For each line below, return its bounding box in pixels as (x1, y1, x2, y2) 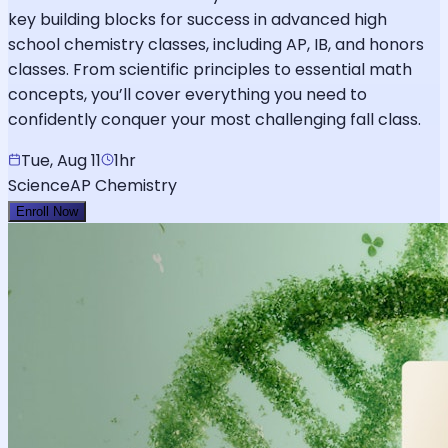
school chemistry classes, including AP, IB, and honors (8, 33, 424, 57)
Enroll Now (16, 204, 78, 220)
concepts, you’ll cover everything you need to (8, 83, 367, 107)
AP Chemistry (70, 174, 177, 198)
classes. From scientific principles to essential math (8, 58, 412, 82)
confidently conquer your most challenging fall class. (8, 108, 421, 132)
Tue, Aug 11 (21, 149, 101, 173)
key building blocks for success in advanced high (8, 8, 387, 32)
